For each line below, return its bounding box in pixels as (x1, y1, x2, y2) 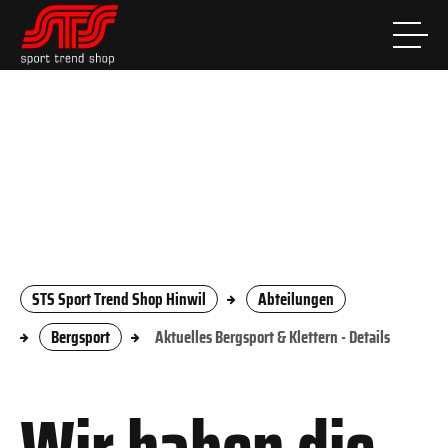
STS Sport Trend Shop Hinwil (32, 286, 206, 312)
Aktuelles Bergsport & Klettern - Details (155, 324, 390, 350)
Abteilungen (258, 286, 334, 312)
